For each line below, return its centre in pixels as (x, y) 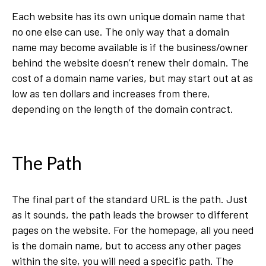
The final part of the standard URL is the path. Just (130, 199)
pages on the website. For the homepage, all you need (133, 230)
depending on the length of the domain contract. (124, 109)
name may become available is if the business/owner (130, 47)
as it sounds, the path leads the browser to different (130, 214)
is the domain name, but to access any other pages (126, 245)
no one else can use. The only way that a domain (121, 31)
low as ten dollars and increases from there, (111, 93)
